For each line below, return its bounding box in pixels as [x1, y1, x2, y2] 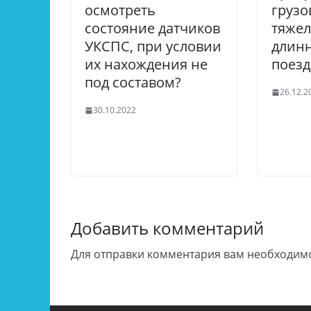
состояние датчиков [85, 19, 220, 37]
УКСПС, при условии [85, 37, 221, 56]
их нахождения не [85, 55, 208, 74]
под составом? [85, 73, 181, 92]
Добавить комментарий [71, 217, 264, 239]
